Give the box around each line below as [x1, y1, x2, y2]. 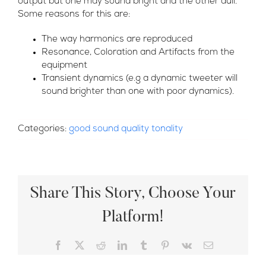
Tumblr [147, 240, 175, 250]
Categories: [18, 124, 69, 134]
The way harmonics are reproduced [42, 34, 192, 44]
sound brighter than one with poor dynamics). [42, 87, 234, 96]
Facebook [62, 240, 99, 250]
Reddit [104, 240, 130, 250]
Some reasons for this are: [18, 9, 130, 19]
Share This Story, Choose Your [30, 185, 236, 202]
